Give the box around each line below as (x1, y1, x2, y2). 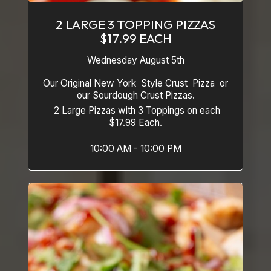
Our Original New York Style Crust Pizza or (43, 77, 220, 89)
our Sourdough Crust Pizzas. (76, 90, 195, 101)
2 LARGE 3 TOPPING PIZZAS (56, 16, 215, 32)
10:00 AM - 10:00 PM (90, 143, 181, 154)
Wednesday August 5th (87, 54, 184, 66)
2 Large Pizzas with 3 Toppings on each (51, 105, 220, 116)
